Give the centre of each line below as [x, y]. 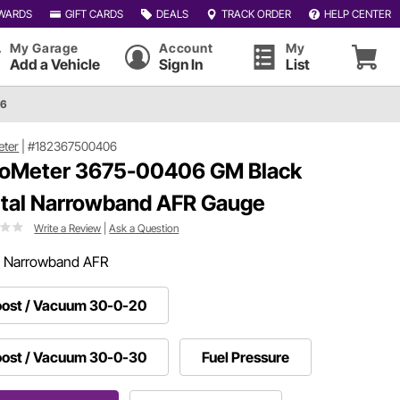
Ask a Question [144, 228]
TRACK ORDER [256, 13]
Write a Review [68, 228]
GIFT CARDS [94, 13]
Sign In [181, 64]
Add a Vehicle [55, 64]
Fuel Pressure [246, 357]
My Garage [44, 48]
